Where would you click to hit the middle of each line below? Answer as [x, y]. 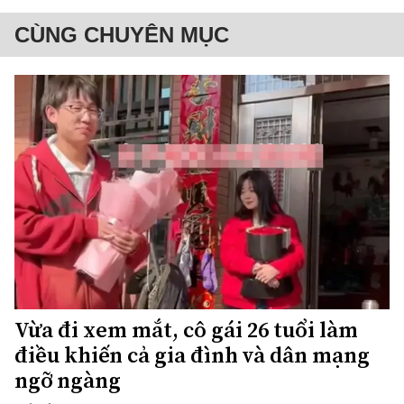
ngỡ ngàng [68, 380]
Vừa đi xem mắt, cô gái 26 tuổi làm [186, 329]
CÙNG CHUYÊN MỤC [122, 34]
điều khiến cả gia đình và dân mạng [192, 354]
